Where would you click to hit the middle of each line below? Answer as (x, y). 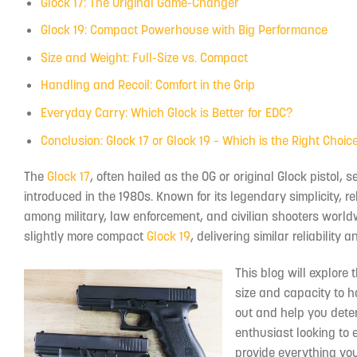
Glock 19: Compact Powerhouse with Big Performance (184, 30)
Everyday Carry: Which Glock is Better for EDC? (166, 113)
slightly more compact (85, 236)
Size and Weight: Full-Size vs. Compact (144, 57)
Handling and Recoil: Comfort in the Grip (147, 85)
